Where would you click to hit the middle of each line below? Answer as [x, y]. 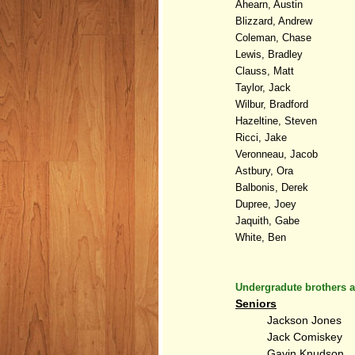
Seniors [256, 303]
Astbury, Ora [266, 170]
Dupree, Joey [267, 204]
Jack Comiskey [305, 336]
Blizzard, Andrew [275, 21]
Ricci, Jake [261, 137]
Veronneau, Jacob [278, 154]
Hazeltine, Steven [276, 120]
